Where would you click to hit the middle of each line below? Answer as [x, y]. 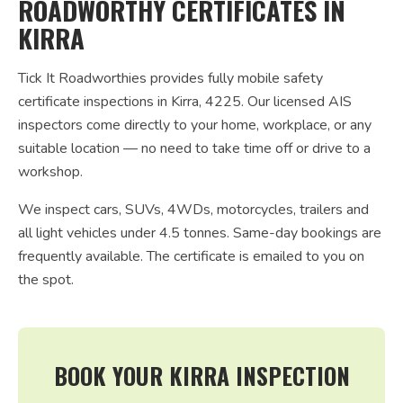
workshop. [50, 172]
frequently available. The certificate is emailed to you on [191, 256]
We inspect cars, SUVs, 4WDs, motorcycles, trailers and [193, 210]
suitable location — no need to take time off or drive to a [194, 148]
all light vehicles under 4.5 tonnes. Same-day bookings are [200, 233]
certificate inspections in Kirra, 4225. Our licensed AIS [185, 102]
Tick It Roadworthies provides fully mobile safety [170, 78]
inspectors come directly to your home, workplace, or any [195, 125]
